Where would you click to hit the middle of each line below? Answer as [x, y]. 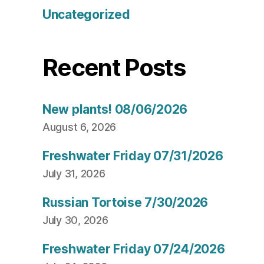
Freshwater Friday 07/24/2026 [134, 249]
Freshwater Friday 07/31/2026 [133, 156]
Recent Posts [114, 68]
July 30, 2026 [75, 220]
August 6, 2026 [80, 127]
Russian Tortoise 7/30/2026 [125, 203]
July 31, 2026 [74, 174]
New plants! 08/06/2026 [115, 110]
